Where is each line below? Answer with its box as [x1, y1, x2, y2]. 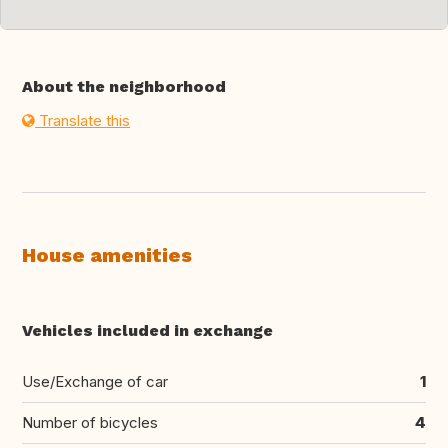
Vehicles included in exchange [22, 321, 273, 341]
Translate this [35, 111, 130, 131]
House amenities [22, 243, 192, 268]
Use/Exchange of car [22, 372, 168, 392]
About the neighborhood [22, 77, 226, 97]
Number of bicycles [22, 413, 158, 433]
